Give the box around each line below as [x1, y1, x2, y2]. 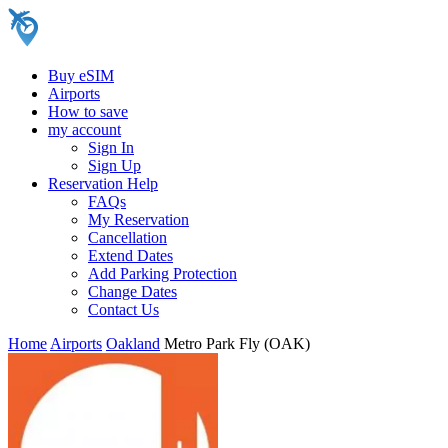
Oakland [106, 335, 160, 352]
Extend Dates [88, 247, 173, 264]
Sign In [88, 139, 134, 156]
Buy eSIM [48, 67, 114, 84]
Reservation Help [48, 175, 158, 192]
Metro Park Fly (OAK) [164, 335, 310, 352]
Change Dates [88, 283, 177, 300]
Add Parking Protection [88, 265, 237, 282]
